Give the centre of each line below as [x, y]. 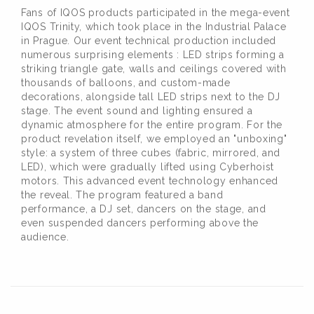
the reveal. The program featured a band [122, 195]
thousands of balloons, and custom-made [126, 83]
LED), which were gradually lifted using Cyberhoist [148, 167]
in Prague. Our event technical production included [149, 41]
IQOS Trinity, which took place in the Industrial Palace [154, 27]
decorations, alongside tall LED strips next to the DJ [151, 97]
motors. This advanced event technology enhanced [150, 181]
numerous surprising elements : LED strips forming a [153, 55]
